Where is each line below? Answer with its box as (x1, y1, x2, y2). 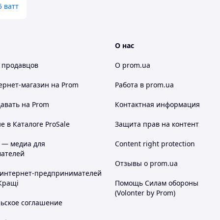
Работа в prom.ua (115, 80, 174, 89)
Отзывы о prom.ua (115, 159, 178, 168)
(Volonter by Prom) (115, 188, 175, 197)
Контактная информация (115, 100, 200, 109)
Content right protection (115, 139, 195, 148)
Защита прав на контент (115, 119, 199, 129)
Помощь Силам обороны (115, 178, 198, 188)
